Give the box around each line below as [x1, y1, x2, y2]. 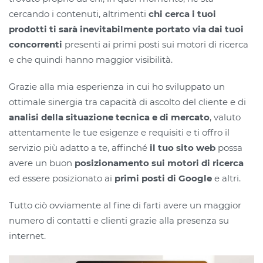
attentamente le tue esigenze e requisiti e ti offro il [9, 127, 230, 138]
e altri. [212, 173, 241, 184]
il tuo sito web [150, 142, 215, 153]
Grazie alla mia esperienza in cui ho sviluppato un [9, 81, 225, 92]
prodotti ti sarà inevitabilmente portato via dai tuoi [9, 23, 244, 35]
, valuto [210, 112, 241, 123]
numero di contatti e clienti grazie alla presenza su [9, 215, 229, 226]
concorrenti [9, 39, 62, 50]
